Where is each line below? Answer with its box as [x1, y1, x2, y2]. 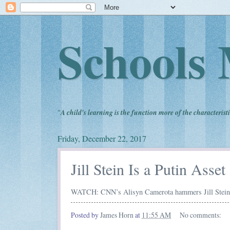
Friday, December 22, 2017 [57, 133, 146, 144]
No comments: [179, 210, 223, 220]
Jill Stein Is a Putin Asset [71, 159, 225, 179]
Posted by [71, 210, 100, 220]
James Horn [100, 210, 133, 220]
